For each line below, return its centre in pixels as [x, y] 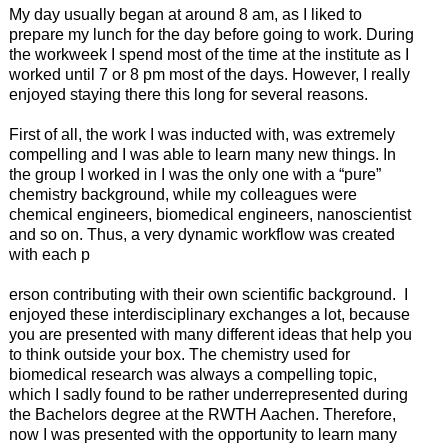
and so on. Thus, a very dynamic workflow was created [201, 235]
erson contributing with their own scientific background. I [208, 295]
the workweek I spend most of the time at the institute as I [208, 55]
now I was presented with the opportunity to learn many [202, 435]
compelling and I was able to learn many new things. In [202, 155]
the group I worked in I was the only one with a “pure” [194, 175]
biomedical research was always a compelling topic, [192, 375]
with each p [49, 255]
